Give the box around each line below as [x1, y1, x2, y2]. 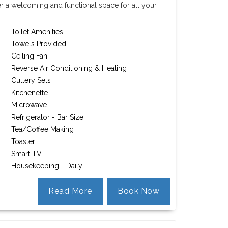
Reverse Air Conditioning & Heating [11, 64, 127, 72]
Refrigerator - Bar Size [11, 113, 84, 121]
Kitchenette [11, 89, 48, 97]
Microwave [11, 101, 47, 109]
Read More [48, 186, 92, 196]
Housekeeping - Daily [11, 162, 83, 170]
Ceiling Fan [11, 52, 48, 60]
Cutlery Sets [11, 76, 51, 84]
